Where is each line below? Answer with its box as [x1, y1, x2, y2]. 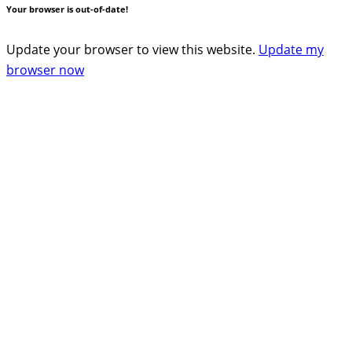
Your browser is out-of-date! [6, 4, 128, 16]
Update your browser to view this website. [6, 41, 258, 59]
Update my [258, 41, 324, 59]
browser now [6, 61, 84, 79]
